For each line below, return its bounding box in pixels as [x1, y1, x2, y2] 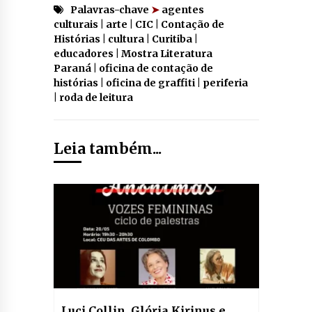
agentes [159, 3, 204, 16]
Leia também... [53, 139, 162, 158]
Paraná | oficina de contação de [53, 61, 213, 75]
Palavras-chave [70, 3, 151, 16]
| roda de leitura [53, 91, 133, 104]
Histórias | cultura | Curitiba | [53, 32, 198, 45]
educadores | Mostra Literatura [53, 47, 212, 60]
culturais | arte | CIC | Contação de [53, 17, 224, 31]
